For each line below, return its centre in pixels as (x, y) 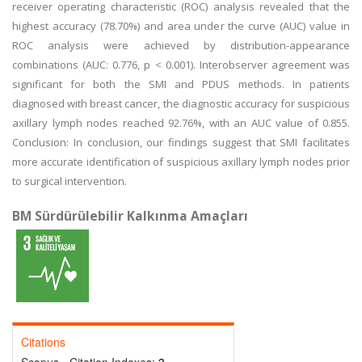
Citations (43, 342)
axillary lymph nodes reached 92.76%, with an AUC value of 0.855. (181, 123)
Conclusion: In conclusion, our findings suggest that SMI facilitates (181, 142)
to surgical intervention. (69, 181)
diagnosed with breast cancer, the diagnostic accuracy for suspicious (181, 103)
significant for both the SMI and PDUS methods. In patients (181, 84)
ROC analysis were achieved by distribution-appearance (181, 45)
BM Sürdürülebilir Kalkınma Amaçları (130, 216)
